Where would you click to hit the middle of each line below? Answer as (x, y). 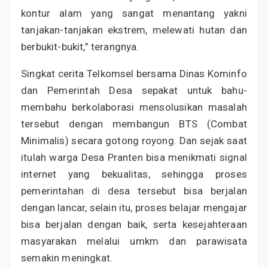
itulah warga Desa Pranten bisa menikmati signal (134, 157)
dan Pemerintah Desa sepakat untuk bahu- (134, 90)
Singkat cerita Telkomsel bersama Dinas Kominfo (134, 73)
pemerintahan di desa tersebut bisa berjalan (134, 191)
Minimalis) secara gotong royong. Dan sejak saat (134, 140)
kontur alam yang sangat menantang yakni (134, 13)
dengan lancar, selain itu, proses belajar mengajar (134, 207)
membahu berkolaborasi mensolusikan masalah (134, 107)
